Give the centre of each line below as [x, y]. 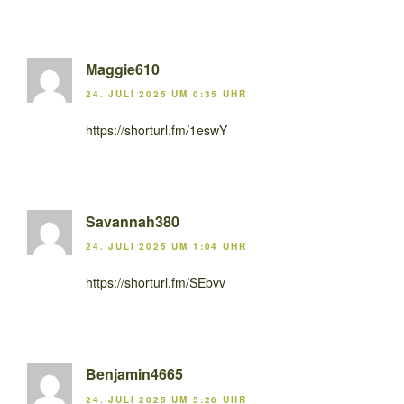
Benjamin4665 [134, 374]
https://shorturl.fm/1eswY [156, 129]
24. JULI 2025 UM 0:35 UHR [166, 93]
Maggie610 [123, 69]
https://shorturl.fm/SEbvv [156, 283]
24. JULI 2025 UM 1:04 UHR [166, 247]
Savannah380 [133, 221]
